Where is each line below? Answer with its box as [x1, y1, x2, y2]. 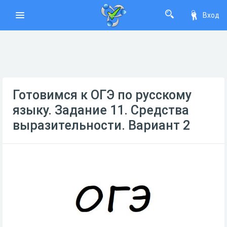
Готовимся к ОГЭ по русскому [13, 88, 192, 102]
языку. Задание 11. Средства [13, 103, 189, 118]
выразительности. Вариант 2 [13, 118, 190, 133]
